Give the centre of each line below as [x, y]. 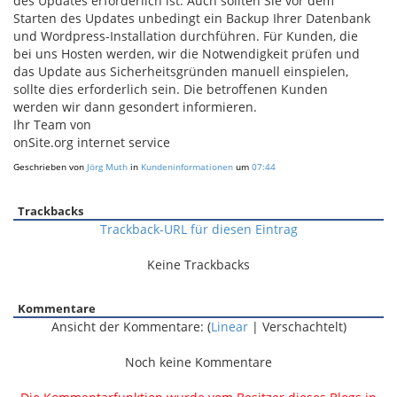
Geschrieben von [50, 167]
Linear [229, 327]
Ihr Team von [52, 125]
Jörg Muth [107, 167]
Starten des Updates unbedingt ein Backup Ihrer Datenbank [192, 18]
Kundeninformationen [187, 167]
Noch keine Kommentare [198, 362]
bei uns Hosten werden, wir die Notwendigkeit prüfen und [187, 54]
